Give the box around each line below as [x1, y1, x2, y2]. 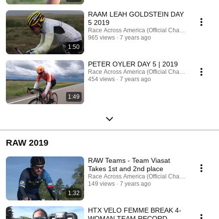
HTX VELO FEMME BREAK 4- [88, 206, 181, 214]
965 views [88, 34, 115, 41]
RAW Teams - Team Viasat [88, 156, 170, 164]
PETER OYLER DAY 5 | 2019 [88, 60, 178, 68]
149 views [88, 180, 115, 187]
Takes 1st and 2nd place [88, 164, 163, 173]
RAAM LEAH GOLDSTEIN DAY [88, 10, 184, 18]
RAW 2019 [6, 137, 48, 148]
